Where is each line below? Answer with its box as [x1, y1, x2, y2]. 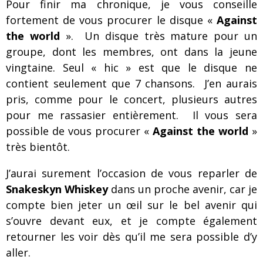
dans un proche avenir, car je [108, 182, 257, 196]
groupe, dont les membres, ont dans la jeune [6, 45, 257, 59]
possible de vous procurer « [6, 124, 153, 138]
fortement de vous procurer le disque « [6, 13, 217, 27]
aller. [6, 245, 31, 259]
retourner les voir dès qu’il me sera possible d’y [6, 230, 257, 244]
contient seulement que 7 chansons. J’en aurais [6, 76, 257, 90]
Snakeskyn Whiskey [6, 182, 108, 196]
